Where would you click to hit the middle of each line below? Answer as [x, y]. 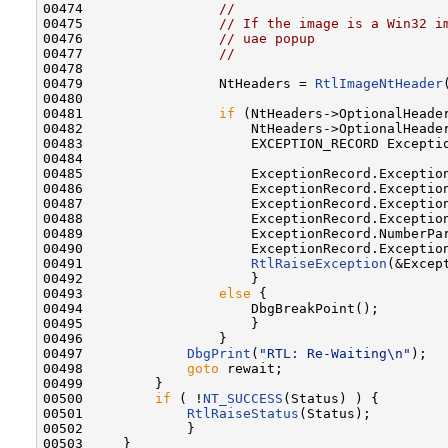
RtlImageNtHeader [379, 83]
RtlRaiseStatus [243, 413]
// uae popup [267, 38]
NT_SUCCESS [243, 398]
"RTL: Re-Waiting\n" [335, 353]
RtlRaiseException [319, 263]
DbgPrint [219, 353]
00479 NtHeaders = [179, 83]
